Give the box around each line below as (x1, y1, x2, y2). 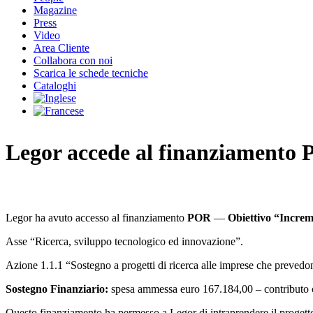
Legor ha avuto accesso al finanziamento (6, 212, 187, 224)
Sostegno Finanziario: (6, 283, 108, 295)
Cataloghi (34, 80, 76, 92)
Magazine (34, 4, 77, 16)
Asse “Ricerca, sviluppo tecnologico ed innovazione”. (6, 235, 243, 247)
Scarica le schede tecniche (34, 67, 148, 79)
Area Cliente (34, 42, 89, 54)
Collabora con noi (34, 54, 112, 66)
